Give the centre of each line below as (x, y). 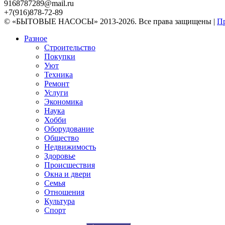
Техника (59, 74)
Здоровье (60, 156)
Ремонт (57, 83)
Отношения (64, 192)
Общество (62, 138)
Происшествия (70, 165)
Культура (60, 201)
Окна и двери (68, 174)
